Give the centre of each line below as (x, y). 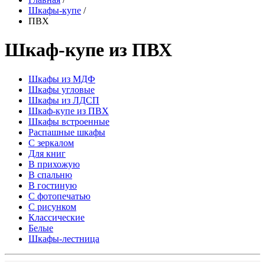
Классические (56, 217)
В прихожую (54, 164)
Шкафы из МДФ (62, 79)
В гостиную (53, 185)
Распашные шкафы (67, 132)
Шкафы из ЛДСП (64, 100)
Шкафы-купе (55, 10)
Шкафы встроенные (69, 121)
